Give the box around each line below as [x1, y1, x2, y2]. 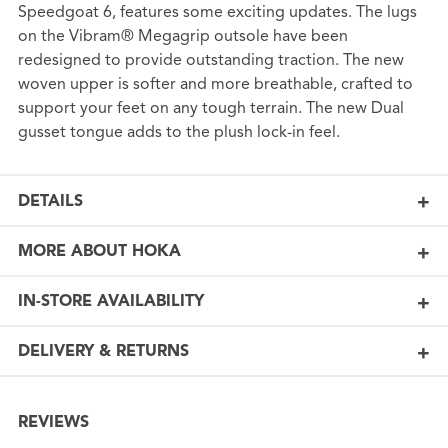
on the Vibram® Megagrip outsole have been [17, 26, 348, 47]
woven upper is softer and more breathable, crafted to [17, 74, 413, 95]
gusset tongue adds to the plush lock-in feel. [17, 122, 340, 143]
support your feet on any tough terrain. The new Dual [17, 98, 404, 119]
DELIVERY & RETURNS [17, 341, 189, 362]
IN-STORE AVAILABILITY [17, 291, 204, 312]
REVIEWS [17, 411, 89, 432]
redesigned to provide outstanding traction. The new [17, 50, 404, 71]
